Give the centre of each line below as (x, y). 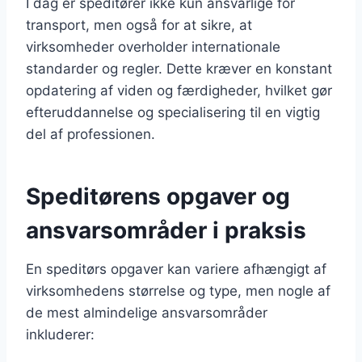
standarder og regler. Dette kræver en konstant (179, 68)
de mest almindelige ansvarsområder (147, 312)
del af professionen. (90, 134)
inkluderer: (60, 334)
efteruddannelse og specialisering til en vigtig (173, 112)
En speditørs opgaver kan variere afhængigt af (176, 269)
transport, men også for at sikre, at (139, 25)
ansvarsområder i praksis (166, 230)
